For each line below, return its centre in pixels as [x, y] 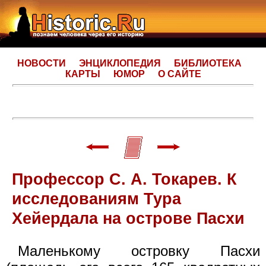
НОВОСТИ [42, 63]
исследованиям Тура [96, 199]
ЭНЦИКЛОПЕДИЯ [120, 63]
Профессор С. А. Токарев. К [124, 179]
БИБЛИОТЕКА [208, 63]
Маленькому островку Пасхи [139, 251]
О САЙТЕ [179, 74]
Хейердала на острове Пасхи [128, 218]
